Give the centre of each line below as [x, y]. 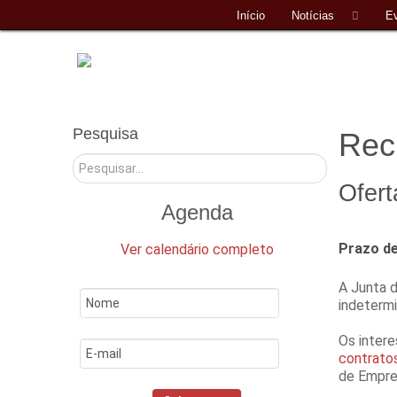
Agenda [197, 212]
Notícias [313, 15]
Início [251, 15]
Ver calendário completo [197, 249]
